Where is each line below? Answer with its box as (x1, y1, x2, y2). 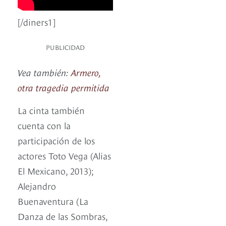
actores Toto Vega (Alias (18, 149, 111, 162)
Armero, (71, 66, 101, 79)
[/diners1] (18, 15, 55, 28)
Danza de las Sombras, (18, 209, 107, 222)
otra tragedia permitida (18, 81, 109, 94)
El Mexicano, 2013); (18, 164, 94, 177)
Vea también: (18, 66, 71, 79)
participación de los (18, 134, 95, 147)
